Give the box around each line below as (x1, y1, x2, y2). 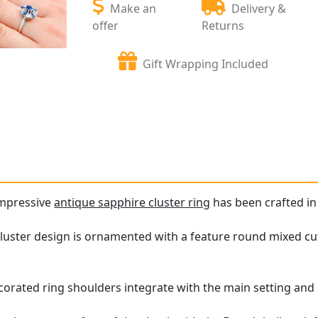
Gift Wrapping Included (143, 55, 269, 72)
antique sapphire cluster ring (54, 194, 211, 211)
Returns (202, 17, 245, 33)
